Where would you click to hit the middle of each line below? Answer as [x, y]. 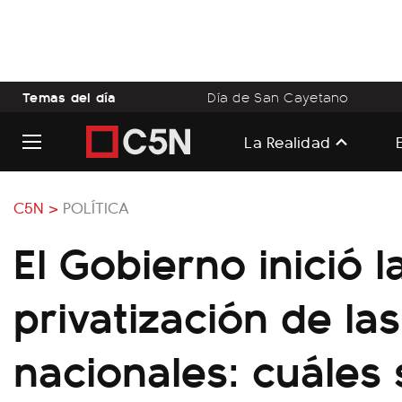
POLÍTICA [96, 207]
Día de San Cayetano [278, 97]
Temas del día [70, 96]
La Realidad [288, 141]
